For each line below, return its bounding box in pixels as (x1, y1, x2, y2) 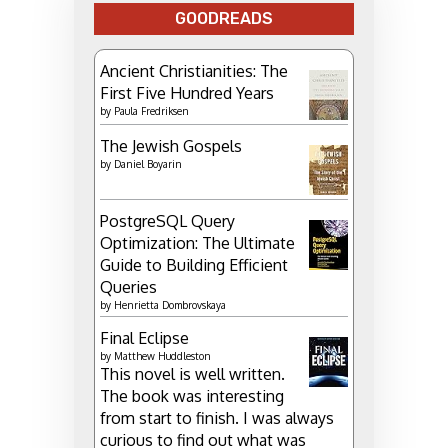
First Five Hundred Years (100, 82, 274, 103)
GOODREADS (175, 9, 273, 29)
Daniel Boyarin (114, 157, 182, 170)
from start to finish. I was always (100, 407, 334, 428)
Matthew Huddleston (114, 349, 211, 362)
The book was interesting (100, 385, 284, 406)
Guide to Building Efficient (100, 254, 288, 275)
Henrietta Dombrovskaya (114, 298, 226, 311)
